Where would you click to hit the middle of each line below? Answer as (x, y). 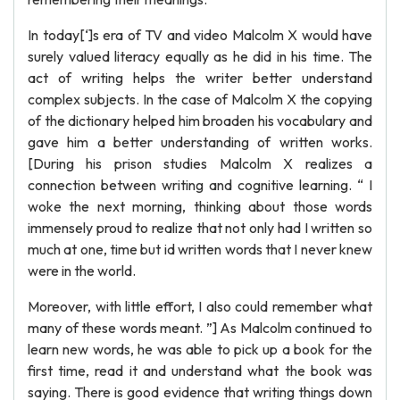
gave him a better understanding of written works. (200, 142)
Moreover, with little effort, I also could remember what (200, 306)
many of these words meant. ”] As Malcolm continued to (200, 328)
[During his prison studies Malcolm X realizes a (200, 163)
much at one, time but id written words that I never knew (200, 249)
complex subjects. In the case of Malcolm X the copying (200, 99)
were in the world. (82, 271)
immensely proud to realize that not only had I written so (200, 228)
